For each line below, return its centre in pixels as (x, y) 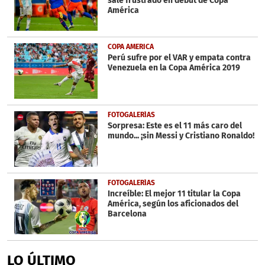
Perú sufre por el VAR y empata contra (179, 58)
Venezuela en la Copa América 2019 (174, 68)
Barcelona (127, 214)
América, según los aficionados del (173, 203)
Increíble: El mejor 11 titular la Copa (174, 193)
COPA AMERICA (130, 47)
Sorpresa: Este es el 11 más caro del (174, 125)
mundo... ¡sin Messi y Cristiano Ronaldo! (181, 135)
